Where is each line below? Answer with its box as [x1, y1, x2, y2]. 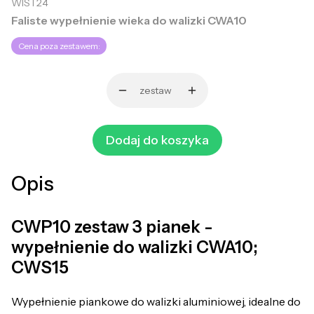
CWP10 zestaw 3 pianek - [11, 217, 213, 238]
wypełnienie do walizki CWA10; [11, 237, 258, 258]
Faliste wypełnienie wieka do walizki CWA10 [11, 13, 247, 27]
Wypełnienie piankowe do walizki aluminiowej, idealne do [11, 294, 301, 309]
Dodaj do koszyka [105, 132, 209, 148]
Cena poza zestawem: [18, 41, 100, 52]
